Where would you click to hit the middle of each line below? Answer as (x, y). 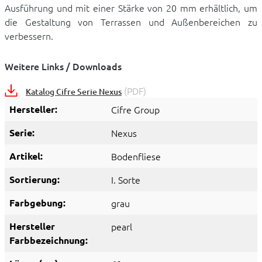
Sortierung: (35, 180)
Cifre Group (135, 110)
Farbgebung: (37, 203)
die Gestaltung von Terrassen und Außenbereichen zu (131, 22)
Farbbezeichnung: (49, 240)
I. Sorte (126, 180)
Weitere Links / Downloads (63, 66)
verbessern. (29, 36)
